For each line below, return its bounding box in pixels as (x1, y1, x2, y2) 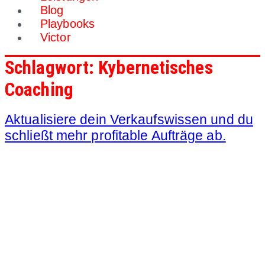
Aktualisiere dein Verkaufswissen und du (5, 111, 253, 127)
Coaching (5, 78, 73, 101)
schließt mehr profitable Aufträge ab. (5, 127, 226, 143)
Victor (40, 30, 71, 44)
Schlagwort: (5, 56, 99, 79)
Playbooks (40, 17, 95, 30)
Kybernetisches (98, 56, 213, 79)
